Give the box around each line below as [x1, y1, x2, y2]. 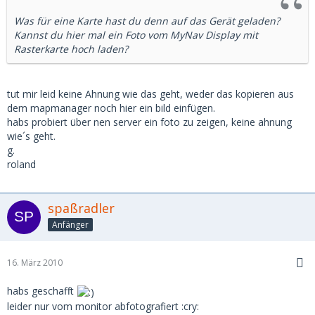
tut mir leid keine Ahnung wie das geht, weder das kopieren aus [7, 87, 294, 101]
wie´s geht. [7, 129, 56, 143]
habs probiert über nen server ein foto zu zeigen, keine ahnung [7, 115, 292, 129]
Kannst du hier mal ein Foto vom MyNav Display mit [14, 28, 258, 42]
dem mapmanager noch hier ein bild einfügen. [7, 101, 215, 115]
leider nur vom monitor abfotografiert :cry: [7, 299, 199, 313]
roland [7, 157, 36, 172]
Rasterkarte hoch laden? [14, 42, 128, 56]
